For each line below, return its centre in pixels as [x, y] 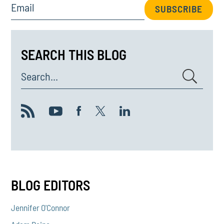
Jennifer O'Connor [41, 207]
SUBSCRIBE [178, 9]
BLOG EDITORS [51, 185]
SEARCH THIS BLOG [74, 54]
